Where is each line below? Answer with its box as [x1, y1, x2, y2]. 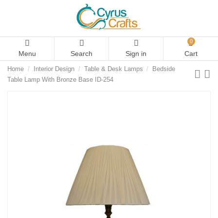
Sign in [126, 50, 146, 57]
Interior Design [33, 65, 74, 73]
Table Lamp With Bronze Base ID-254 [7, 76, 113, 84]
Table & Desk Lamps [84, 65, 143, 73]
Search [71, 50, 92, 57]
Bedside [152, 65, 176, 73]
